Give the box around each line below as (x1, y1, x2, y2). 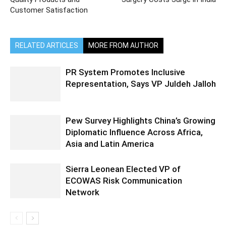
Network (66, 187, 99, 198)
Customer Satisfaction (10, 6, 88, 15)
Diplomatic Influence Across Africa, (66, 127, 203, 138)
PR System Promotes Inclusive (66, 67, 185, 78)
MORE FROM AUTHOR (88, 41, 158, 50)
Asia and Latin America (66, 139, 154, 149)
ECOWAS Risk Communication (66, 176, 182, 186)
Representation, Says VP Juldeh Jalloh (66, 79, 216, 89)
